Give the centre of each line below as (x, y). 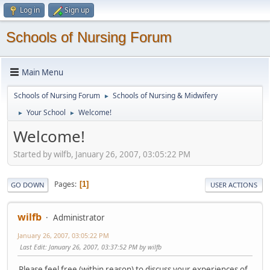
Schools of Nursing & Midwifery (165, 96)
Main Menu (42, 72)
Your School (46, 112)
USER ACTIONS (234, 184)
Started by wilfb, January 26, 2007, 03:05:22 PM (102, 154)
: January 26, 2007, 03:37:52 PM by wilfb (103, 246)
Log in (30, 10)
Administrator (79, 217)
